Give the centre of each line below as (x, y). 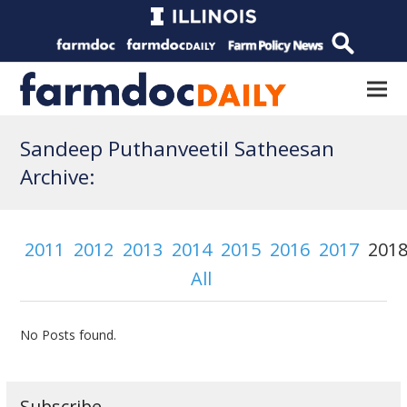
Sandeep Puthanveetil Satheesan (178, 149)
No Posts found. (69, 334)
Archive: (58, 177)
